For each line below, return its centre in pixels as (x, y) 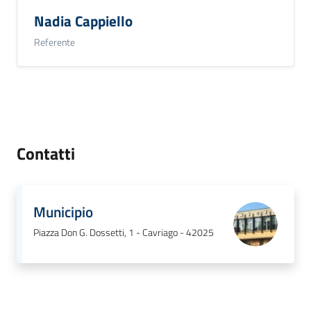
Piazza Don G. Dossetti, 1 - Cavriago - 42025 (124, 232)
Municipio (63, 211)
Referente (54, 42)
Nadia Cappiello (83, 21)
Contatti (46, 153)
